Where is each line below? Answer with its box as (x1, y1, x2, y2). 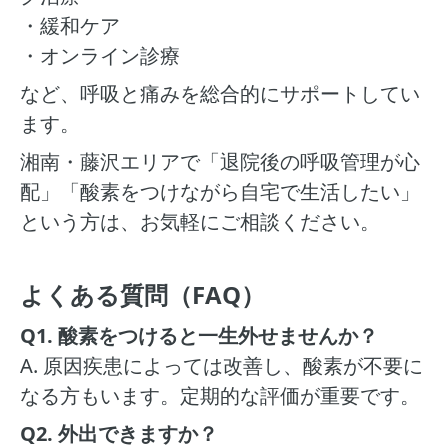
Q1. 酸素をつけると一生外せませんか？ (20, 322, 378, 349)
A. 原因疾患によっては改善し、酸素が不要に (20, 352, 423, 379)
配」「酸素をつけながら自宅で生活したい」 (20, 178, 420, 205)
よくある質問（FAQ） (20, 278, 265, 311)
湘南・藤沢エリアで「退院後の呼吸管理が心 (20, 148, 420, 175)
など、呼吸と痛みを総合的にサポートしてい (20, 80, 420, 107)
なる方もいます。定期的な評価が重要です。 (20, 382, 420, 409)
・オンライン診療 (20, 42, 180, 69)
